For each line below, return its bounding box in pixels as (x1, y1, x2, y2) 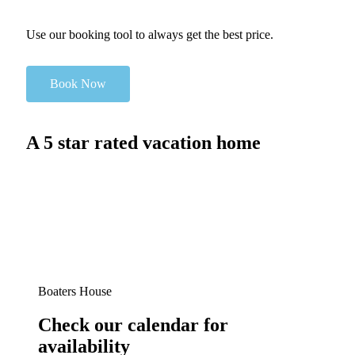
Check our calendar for (38, 315, 228, 336)
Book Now (50, 77, 106, 91)
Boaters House (38, 284, 112, 299)
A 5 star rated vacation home (26, 132, 261, 154)
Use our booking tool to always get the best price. (26, 28, 273, 42)
